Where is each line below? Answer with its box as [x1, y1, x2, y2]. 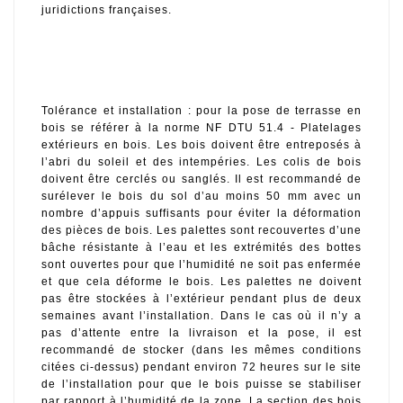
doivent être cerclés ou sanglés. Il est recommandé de [41, 173, 362, 186]
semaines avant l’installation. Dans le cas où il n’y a [41, 309, 362, 323]
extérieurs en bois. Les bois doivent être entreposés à [41, 139, 362, 152]
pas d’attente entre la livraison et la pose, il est [41, 327, 362, 340]
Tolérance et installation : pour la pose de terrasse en [41, 104, 362, 118]
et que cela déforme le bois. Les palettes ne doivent [41, 275, 362, 289]
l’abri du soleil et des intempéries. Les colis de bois [41, 156, 362, 169]
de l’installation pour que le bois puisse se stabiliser [41, 378, 362, 391]
